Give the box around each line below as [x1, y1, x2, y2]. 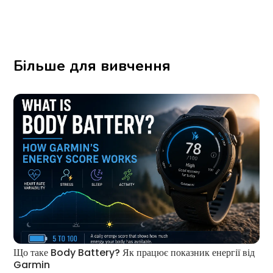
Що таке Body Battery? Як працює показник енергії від [13, 245, 255, 260]
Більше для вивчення [13, 55, 171, 76]
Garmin [13, 257, 51, 272]
